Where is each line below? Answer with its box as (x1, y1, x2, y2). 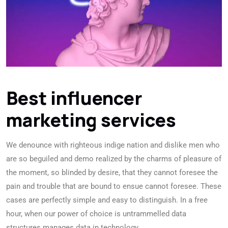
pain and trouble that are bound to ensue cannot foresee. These (6, 182, 221, 191)
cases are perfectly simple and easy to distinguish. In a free (6, 195, 208, 205)
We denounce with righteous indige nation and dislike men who (6, 140, 220, 150)
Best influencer (6, 85, 142, 110)
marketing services (6, 107, 176, 132)
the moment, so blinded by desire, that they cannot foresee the (6, 168, 218, 177)
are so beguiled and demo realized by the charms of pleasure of (6, 154, 221, 163)
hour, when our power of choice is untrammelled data (6, 209, 186, 218)
